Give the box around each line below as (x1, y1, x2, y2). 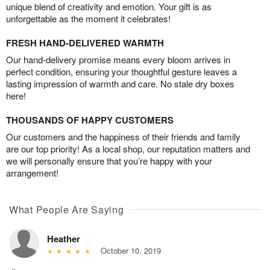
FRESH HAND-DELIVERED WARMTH (6, 36, 164, 49)
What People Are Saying (9, 202, 124, 216)
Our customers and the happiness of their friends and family (6, 130, 240, 143)
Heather (47, 231, 80, 245)
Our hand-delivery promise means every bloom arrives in (6, 52, 230, 66)
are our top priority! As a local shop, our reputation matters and (6, 142, 250, 155)
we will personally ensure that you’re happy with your (6, 154, 212, 167)
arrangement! (6, 166, 58, 179)
